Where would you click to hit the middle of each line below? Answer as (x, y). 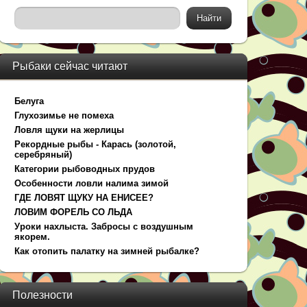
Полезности (43, 295)
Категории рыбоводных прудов (85, 169)
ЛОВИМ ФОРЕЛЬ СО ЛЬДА (74, 212)
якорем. (33, 237)
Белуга (29, 101)
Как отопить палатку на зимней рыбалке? (107, 251)
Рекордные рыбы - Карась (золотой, (96, 144)
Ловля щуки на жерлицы (70, 130)
